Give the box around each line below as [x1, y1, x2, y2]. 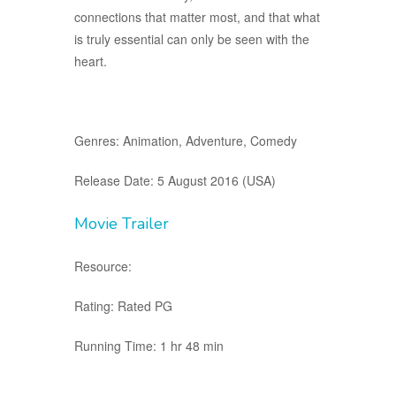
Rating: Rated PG [74, 296, 172, 315]
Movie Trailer [74, 212, 169, 234]
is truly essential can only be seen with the [74, 29, 309, 48]
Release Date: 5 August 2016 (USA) [74, 171, 276, 189]
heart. [74, 51, 107, 70]
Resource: [74, 256, 132, 275]
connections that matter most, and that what [74, 7, 320, 26]
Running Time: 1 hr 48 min [74, 336, 224, 354]
